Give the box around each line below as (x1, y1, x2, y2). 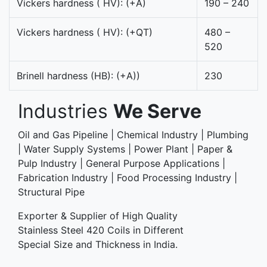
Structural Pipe (18, 185, 85, 198)
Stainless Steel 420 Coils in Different (18, 223, 184, 236)
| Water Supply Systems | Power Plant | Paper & (18, 142, 232, 155)
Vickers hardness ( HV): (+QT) (17, 26, 153, 38)
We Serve (113, 99, 201, 123)
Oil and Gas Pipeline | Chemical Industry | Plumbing (18, 128, 249, 141)
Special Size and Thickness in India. (18, 238, 178, 250)
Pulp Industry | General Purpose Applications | (18, 157, 225, 169)
